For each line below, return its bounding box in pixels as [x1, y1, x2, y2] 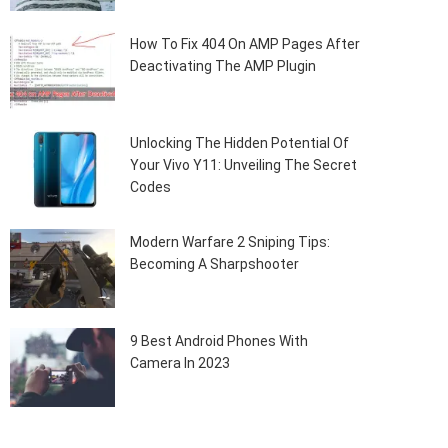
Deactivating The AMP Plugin [130, 57, 317, 74]
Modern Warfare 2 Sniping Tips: [130, 233, 331, 250]
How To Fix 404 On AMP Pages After [130, 35, 361, 52]
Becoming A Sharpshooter [130, 255, 300, 272]
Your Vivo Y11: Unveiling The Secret [130, 156, 358, 173]
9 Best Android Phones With [130, 332, 309, 349]
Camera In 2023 [130, 354, 231, 371]
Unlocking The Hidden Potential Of [130, 134, 350, 151]
